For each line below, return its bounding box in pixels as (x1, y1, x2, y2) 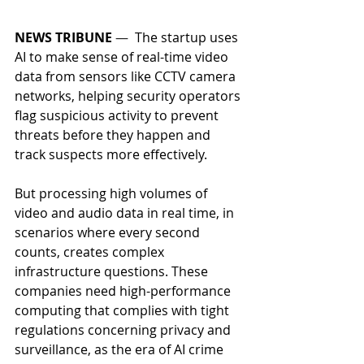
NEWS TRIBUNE (15, 28, 112, 47)
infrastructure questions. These (15, 262, 211, 281)
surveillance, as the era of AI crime (15, 340, 227, 359)
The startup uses (135, 28, 241, 47)
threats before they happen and (15, 126, 214, 145)
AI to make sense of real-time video (15, 48, 232, 67)
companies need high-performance (15, 282, 234, 301)
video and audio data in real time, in (15, 204, 237, 223)
